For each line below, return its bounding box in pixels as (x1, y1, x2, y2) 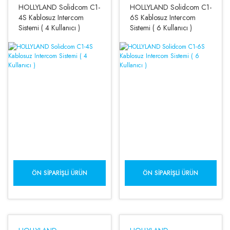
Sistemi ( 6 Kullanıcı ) (129, 23, 192, 33)
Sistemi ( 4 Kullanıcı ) (18, 23, 80, 33)
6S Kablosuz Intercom (129, 12, 196, 23)
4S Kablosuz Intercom (18, 12, 84, 23)
